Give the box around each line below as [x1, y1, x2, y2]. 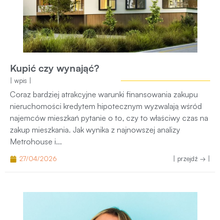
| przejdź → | [173, 155, 210, 163]
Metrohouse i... [10, 136, 62, 146]
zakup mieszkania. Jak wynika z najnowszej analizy [10, 124, 180, 135]
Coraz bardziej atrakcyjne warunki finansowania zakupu [10, 89, 198, 99]
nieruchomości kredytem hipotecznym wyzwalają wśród [10, 101, 202, 111]
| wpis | [10, 76, 31, 84]
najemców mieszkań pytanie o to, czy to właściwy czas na [10, 112, 208, 123]
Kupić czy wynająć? [10, 61, 99, 74]
